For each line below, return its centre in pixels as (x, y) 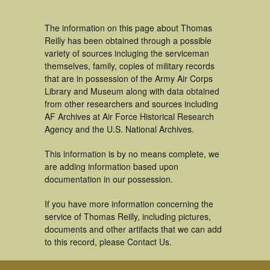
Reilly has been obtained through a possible (128, 40)
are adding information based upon (111, 166)
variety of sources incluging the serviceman (127, 53)
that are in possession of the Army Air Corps (129, 78)
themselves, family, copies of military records (130, 66)
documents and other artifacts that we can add (133, 229)
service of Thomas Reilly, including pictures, (128, 216)
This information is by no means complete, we (132, 154)
